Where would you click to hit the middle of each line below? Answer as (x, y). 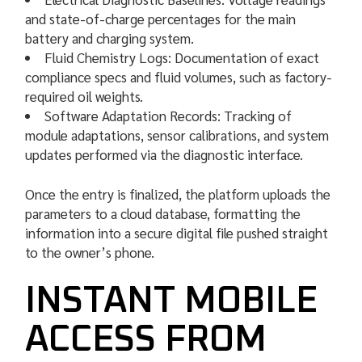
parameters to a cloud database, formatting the (163, 214)
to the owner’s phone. (90, 253)
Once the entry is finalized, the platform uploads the (178, 194)
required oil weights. (84, 96)
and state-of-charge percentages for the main (161, 18)
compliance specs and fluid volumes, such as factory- (179, 76)
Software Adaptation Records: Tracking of (168, 115)
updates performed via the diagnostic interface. (164, 154)
